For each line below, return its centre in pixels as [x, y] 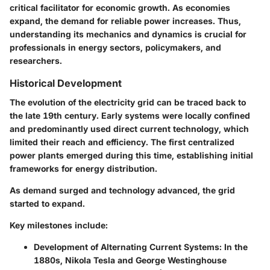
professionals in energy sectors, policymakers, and [115, 47]
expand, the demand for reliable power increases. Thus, [125, 20]
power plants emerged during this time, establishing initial [131, 155]
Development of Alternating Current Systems [127, 247]
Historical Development [66, 83]
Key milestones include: [59, 225]
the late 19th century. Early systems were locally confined [130, 116]
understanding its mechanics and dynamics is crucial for [128, 34]
